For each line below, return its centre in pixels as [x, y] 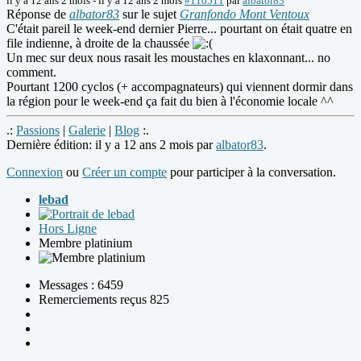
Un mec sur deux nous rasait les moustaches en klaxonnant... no [168, 58]
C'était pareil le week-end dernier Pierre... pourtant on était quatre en [179, 29]
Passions [38, 131]
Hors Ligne [68, 229]
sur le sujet [149, 15]
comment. [31, 73]
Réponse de [38, 15]
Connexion [35, 172]
